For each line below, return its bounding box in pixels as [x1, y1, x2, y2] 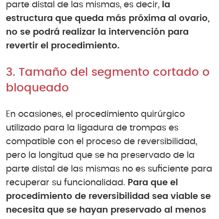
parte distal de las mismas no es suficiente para [6, 165, 212, 174]
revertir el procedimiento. [6, 41, 119, 50]
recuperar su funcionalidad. [6, 178, 128, 188]
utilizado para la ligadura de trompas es [6, 124, 178, 133]
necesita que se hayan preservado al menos [6, 206, 206, 215]
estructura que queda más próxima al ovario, [6, 14, 210, 23]
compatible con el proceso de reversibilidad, [6, 137, 197, 147]
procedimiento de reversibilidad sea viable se [6, 192, 211, 201]
